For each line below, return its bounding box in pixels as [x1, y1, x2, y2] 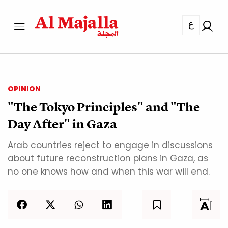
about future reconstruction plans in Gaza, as [8, 152, 208, 165]
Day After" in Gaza [8, 116, 117, 132]
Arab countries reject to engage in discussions [8, 139, 213, 152]
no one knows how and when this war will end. [8, 165, 210, 178]
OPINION [8, 83, 41, 94]
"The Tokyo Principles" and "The [8, 99, 200, 116]
